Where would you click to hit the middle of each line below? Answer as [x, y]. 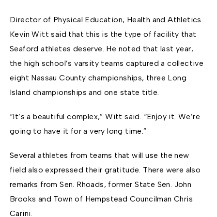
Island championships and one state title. [85, 93]
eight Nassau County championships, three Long [98, 78]
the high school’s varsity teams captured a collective [107, 63]
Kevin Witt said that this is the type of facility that [103, 34]
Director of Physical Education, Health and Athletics [106, 20]
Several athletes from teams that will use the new [100, 155]
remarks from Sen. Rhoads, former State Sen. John [101, 185]
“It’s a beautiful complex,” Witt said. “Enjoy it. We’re [105, 117]
